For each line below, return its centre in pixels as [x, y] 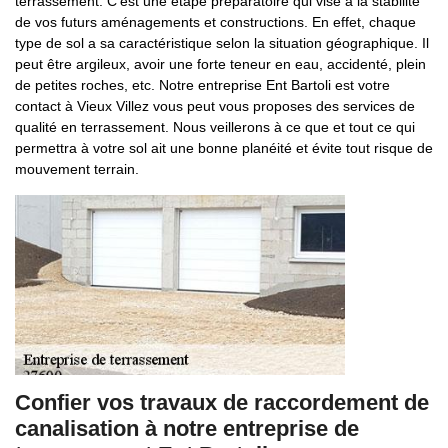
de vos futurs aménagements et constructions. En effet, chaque [215, 22]
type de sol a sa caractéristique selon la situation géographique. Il [222, 43]
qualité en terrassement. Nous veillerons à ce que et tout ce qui [215, 127]
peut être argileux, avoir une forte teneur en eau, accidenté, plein [220, 64]
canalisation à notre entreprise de [187, 428]
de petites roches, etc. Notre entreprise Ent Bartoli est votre [202, 85]
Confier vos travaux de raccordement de [222, 402]
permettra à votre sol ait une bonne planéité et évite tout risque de [224, 148]
